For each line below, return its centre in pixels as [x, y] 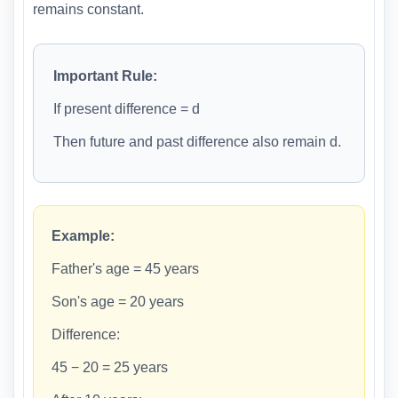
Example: [83, 235]
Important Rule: [105, 76]
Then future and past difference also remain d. [197, 141]
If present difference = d [127, 108]
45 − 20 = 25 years [110, 367]
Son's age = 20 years [118, 301]
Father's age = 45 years [125, 268]
